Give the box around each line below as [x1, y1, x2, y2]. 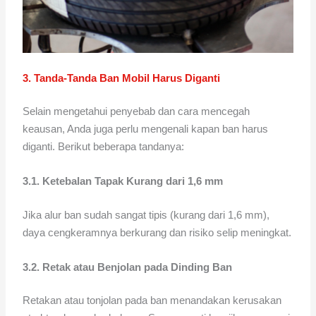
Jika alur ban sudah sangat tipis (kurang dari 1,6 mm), [23, 208, 270, 221]
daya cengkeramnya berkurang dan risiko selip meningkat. [23, 226, 292, 238]
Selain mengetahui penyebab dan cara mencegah [23, 105, 250, 118]
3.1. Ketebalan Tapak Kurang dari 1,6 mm [23, 175, 224, 188]
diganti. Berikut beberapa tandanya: [23, 140, 185, 153]
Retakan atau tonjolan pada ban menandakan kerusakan [23, 294, 282, 307]
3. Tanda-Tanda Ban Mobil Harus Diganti [23, 71, 221, 84]
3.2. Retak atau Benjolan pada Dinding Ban [23, 260, 233, 273]
